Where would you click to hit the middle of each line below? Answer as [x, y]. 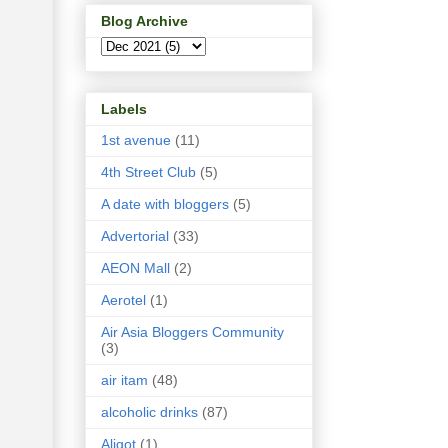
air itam [124, 380]
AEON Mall [135, 268]
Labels [124, 109]
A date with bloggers [165, 204]
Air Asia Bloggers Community [192, 332]
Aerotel [123, 300]
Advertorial [135, 236]
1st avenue [136, 140]
